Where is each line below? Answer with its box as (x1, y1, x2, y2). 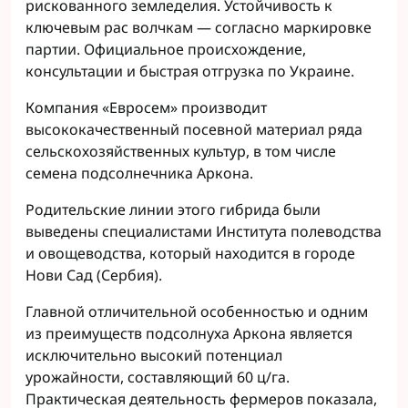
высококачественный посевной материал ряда (25, 119, 362, 139)
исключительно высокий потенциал (25, 345, 282, 365)
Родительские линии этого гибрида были (25, 199, 321, 219)
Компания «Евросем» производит (25, 97, 267, 117)
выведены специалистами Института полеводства (25, 221, 382, 241)
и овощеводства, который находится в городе (25, 243, 355, 263)
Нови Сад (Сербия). (25, 265, 162, 285)
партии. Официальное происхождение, (25, 39, 306, 59)
